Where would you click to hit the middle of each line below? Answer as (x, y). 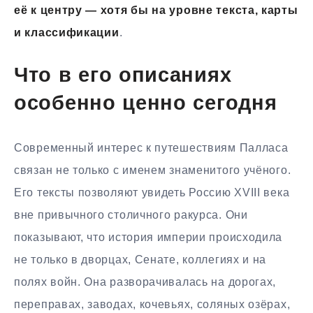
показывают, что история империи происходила (148, 237)
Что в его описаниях (123, 76)
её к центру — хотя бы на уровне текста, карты (156, 10)
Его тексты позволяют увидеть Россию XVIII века (152, 192)
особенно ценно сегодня (146, 104)
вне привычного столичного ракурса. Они (131, 214)
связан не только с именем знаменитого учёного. (153, 170)
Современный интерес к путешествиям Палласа (151, 147)
